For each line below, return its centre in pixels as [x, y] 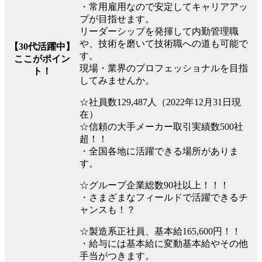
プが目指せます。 [117, 19]
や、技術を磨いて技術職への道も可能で [164, 43]
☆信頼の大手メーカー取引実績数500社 [161, 126]
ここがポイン [42, 58]
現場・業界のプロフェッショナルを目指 [164, 68]
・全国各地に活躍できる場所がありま [159, 151]
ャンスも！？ [108, 209]
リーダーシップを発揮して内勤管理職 [159, 31]
